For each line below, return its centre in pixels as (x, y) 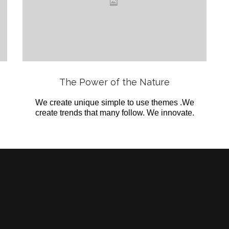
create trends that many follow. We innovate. (114, 113)
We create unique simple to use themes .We (114, 103)
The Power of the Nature (114, 82)
